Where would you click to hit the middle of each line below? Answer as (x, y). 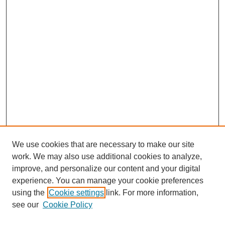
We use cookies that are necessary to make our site (103, 144)
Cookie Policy (68, 205)
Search (30, 215)
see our (25, 205)
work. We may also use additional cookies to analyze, (107, 156)
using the (28, 193)
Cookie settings (76, 193)
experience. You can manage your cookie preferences (108, 181)
